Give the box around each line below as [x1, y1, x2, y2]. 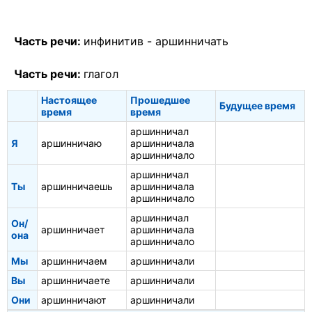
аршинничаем [41, 255, 107, 267]
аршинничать [155, 34, 228, 49]
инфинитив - [84, 34, 155, 49]
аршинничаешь [41, 180, 113, 193]
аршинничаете [41, 274, 110, 287]
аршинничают [41, 294, 106, 306]
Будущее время [219, 100, 295, 112]
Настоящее [41, 94, 97, 107]
